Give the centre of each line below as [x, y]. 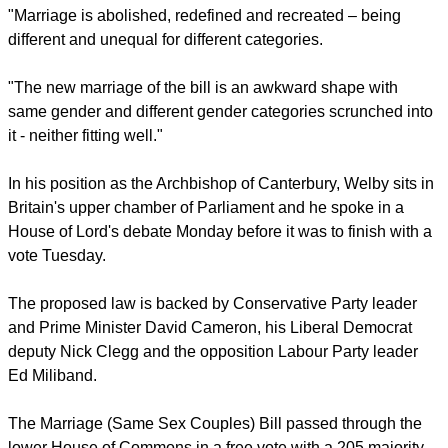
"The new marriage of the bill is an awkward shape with [203, 167]
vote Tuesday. [57, 335]
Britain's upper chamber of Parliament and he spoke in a [206, 287]
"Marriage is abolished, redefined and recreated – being [204, 95]
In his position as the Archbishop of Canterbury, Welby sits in [221, 263]
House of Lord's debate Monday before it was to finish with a [220, 311]
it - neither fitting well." [85, 215]
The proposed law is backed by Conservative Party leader [212, 425]
